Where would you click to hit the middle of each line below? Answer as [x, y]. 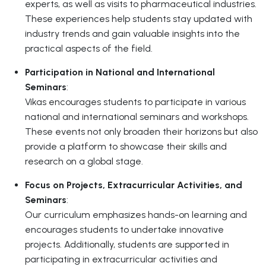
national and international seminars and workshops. [137, 117]
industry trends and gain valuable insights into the [132, 34]
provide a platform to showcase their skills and [126, 146]
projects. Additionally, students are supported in [127, 244]
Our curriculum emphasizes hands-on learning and [136, 215]
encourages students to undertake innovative [124, 229]
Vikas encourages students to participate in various [135, 102]
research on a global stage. [84, 161]
